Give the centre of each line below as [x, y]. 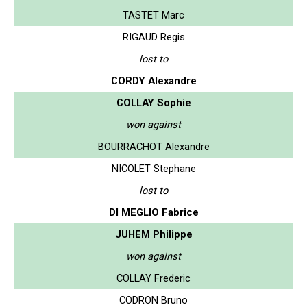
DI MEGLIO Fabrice [153, 212]
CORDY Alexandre [153, 81]
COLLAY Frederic [153, 278]
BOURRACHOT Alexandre [153, 146]
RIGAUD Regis [153, 37]
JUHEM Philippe [153, 234]
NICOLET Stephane [153, 168]
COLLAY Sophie [153, 102]
